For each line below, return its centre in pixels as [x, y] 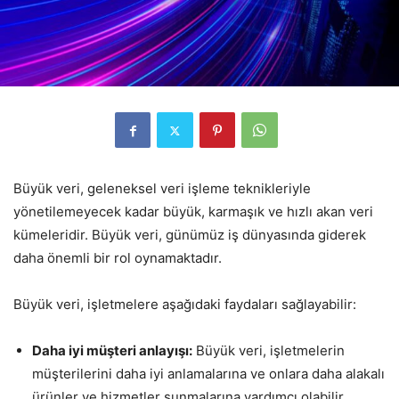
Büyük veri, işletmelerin [269, 351]
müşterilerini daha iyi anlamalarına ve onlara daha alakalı [208, 374]
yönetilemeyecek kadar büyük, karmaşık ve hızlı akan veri [193, 212]
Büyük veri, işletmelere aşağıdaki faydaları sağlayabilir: [185, 305]
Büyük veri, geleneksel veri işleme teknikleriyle [162, 189]
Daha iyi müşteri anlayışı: [112, 351]
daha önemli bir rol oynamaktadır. [118, 258]
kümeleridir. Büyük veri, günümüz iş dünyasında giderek [190, 235]
